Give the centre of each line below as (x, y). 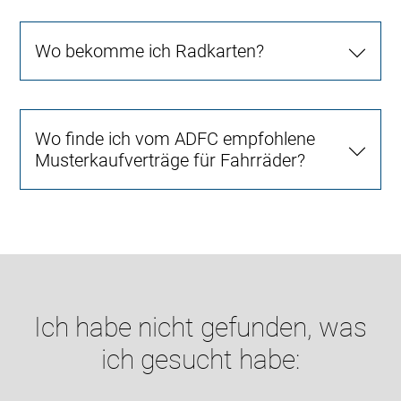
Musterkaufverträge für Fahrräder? (171, 160)
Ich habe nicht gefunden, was (200, 327)
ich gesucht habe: (200, 359)
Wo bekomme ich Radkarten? (150, 51)
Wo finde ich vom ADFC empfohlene (175, 138)
